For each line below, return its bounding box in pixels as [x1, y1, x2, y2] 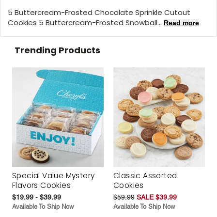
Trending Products [15, 44, 100, 56]
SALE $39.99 [137, 193, 177, 201]
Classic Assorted [113, 170, 177, 181]
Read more [164, 18, 199, 27]
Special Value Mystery [12, 170, 95, 181]
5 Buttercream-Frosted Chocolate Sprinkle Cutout [8, 7, 190, 17]
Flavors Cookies [12, 180, 71, 191]
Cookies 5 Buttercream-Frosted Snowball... [8, 17, 164, 28]
